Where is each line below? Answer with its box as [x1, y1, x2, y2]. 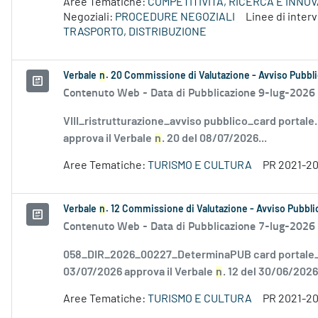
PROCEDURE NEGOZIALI [115, 11, 235, 23]
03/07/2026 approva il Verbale [63, 266, 215, 278]
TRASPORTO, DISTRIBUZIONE [63, 26, 207, 38]
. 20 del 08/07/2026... [162, 133, 267, 145]
